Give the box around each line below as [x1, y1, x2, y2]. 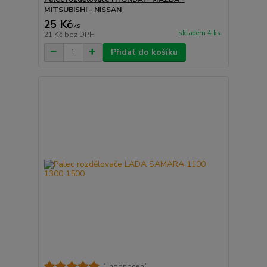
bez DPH [64, 29, 95, 39]
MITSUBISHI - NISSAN [44, 4, 122, 14]
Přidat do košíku [110, 46, 178, 58]
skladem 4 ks [178, 28, 221, 38]
